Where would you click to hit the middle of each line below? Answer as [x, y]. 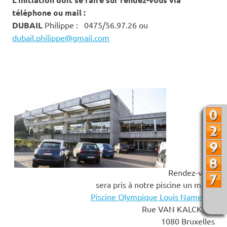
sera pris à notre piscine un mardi [155, 184]
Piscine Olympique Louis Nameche [153, 196]
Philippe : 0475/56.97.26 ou [95, 25]
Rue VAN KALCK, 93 [178, 209]
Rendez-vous [191, 172]
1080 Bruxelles [188, 221]
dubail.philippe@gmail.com [61, 37]
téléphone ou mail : [49, 12]
